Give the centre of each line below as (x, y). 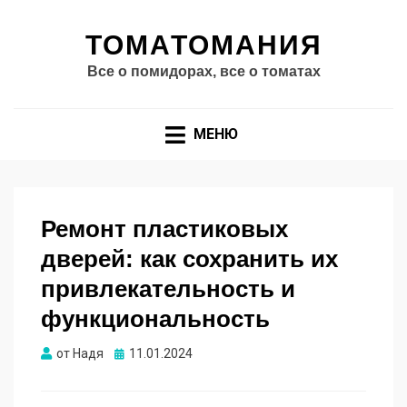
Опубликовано (157, 353)
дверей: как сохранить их (189, 259)
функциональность (155, 319)
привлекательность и (168, 289)
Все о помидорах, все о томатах (203, 71)
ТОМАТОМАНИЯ (203, 45)
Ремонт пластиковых (164, 229)
